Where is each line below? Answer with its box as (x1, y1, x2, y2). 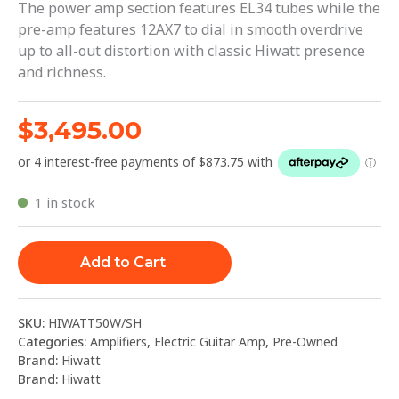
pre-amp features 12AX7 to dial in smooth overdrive (18, 20, 363, 40)
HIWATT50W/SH (48, 314, 142, 332)
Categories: (18, 333, 90, 351)
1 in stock (34, 193, 95, 212)
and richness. (18, 62, 106, 83)
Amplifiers (90, 333, 147, 351)
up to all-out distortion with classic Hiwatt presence (18, 41, 365, 61)
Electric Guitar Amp (154, 333, 265, 351)
